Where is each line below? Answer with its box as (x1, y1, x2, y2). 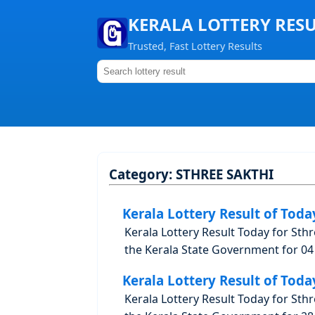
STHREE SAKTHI (176, 165, 274, 183)
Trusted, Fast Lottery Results (128, 39, 262, 53)
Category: (109, 165, 176, 183)
